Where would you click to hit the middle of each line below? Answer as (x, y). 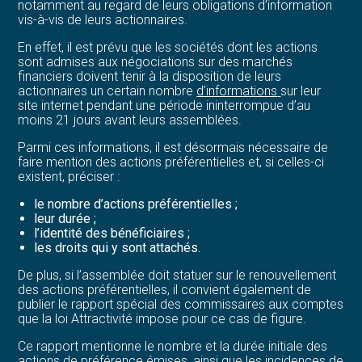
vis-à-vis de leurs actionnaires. (103, 19)
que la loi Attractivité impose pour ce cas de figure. (162, 318)
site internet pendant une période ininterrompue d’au (164, 105)
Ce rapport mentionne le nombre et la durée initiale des (173, 346)
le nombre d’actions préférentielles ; (136, 204)
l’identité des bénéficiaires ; (112, 233)
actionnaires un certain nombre (107, 90)
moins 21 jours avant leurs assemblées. (130, 120)
